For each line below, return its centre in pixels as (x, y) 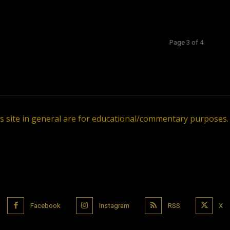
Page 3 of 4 (186, 43)
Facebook (45, 205)
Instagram (114, 205)
